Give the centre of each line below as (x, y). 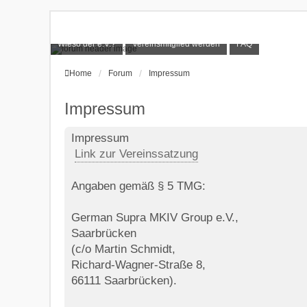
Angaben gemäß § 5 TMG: (138, 186)
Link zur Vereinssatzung (136, 154)
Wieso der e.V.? (87, 44)
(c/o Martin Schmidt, (123, 249)
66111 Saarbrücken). (124, 281)
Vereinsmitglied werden (176, 44)
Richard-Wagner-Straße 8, (138, 265)
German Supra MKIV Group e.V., (155, 218)
